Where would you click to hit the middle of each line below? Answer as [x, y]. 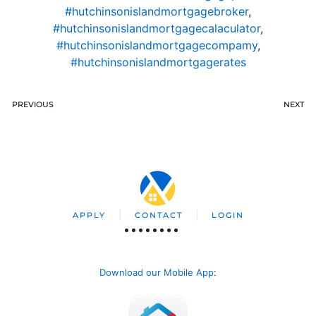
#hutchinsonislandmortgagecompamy [157, 45]
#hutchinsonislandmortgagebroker [157, 11]
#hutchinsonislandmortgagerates [158, 62]
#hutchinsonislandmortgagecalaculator [157, 28]
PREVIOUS [33, 104]
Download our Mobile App [157, 272]
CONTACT [158, 215]
